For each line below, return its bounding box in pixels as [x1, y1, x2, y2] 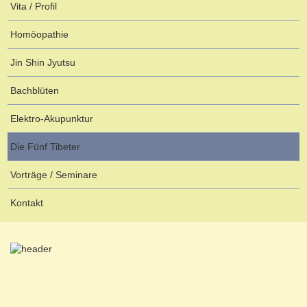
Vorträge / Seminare [10, 169, 97, 180]
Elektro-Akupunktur [10, 113, 93, 124]
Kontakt [10, 197, 43, 208]
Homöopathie [10, 29, 69, 40]
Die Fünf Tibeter [10, 141, 80, 152]
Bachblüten [10, 85, 59, 96]
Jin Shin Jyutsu [10, 57, 75, 68]
